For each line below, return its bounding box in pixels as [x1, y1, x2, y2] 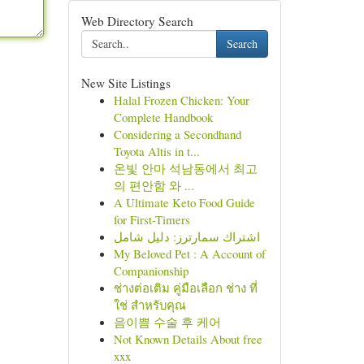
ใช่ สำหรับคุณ [113, 297, 186, 313]
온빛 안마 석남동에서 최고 [113, 160, 258, 176]
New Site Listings [80, 75, 171, 91]
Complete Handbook [113, 109, 213, 125]
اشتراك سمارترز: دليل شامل [113, 228, 260, 245]
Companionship [113, 262, 188, 279]
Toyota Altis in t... [113, 143, 200, 159]
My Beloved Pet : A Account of [113, 245, 266, 262]
